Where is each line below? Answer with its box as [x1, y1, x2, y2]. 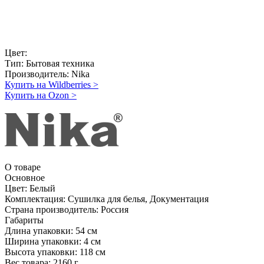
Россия [101, 204, 128, 214]
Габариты [5, 214, 44, 225]
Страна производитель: [5, 204, 98, 214]
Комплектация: [5, 193, 65, 204]
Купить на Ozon [5, 90, 69, 100]
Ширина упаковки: [5, 236, 81, 246]
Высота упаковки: [5, 246, 77, 257]
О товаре [5, 161, 41, 172]
